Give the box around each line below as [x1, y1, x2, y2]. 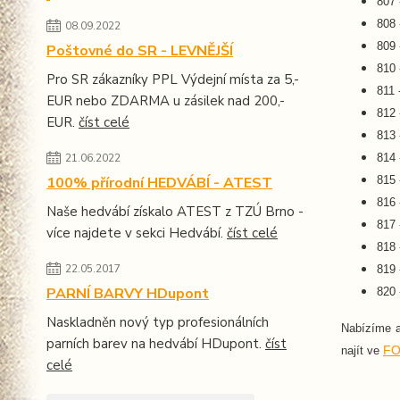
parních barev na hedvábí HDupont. [46, 335, 265, 353]
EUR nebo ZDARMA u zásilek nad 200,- [46, 92, 285, 110]
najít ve [340, 343, 383, 357]
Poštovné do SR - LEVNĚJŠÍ [46, 41, 233, 61]
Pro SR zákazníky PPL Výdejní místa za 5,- [46, 71, 299, 88]
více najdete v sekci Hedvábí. [46, 224, 227, 242]
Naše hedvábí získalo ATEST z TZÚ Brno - [46, 203, 304, 221]
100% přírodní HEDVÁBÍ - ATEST [46, 173, 272, 193]
